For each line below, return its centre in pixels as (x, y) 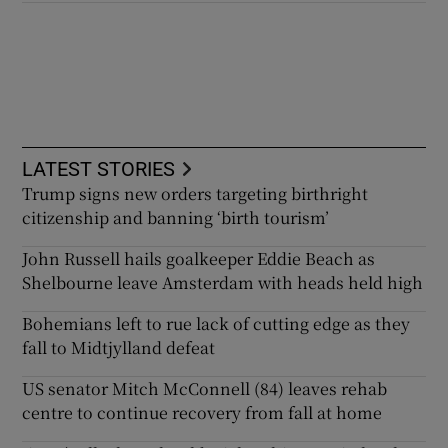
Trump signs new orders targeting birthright (195, 193)
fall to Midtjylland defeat (119, 347)
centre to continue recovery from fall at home (202, 412)
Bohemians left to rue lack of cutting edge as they (216, 323)
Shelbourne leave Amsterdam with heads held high (223, 282)
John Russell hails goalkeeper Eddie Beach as (199, 258)
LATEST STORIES (99, 168)
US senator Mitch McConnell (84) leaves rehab (205, 388)
